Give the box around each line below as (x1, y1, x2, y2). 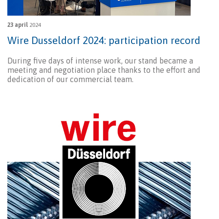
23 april (7, 22, 28, 29)
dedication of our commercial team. (7, 75, 133, 84)
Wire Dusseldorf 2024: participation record (7, 34, 200, 46)
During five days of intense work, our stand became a (7, 56, 193, 66)
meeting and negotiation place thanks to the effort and (7, 66, 200, 75)
